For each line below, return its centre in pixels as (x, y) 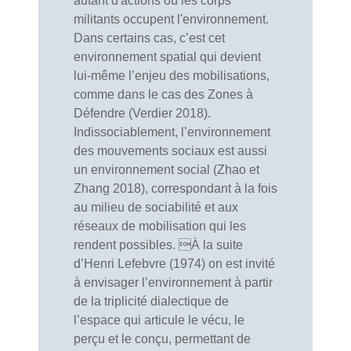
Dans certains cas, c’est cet (149, 38)
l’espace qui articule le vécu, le (159, 320)
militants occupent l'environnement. (171, 19)
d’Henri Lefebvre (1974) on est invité (174, 264)
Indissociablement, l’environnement (172, 132)
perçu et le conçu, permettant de (162, 339)
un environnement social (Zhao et (166, 170)
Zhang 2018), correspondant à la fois (175, 188)
